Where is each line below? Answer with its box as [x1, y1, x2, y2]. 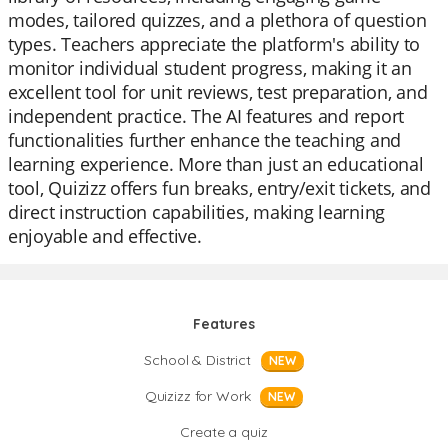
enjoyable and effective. [8, 224, 202, 248]
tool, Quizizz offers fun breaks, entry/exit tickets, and [8, 176, 431, 200]
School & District [144, 351, 251, 369]
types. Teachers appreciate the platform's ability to [8, 32, 420, 56]
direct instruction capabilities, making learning [8, 200, 386, 224]
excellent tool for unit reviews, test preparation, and [8, 80, 428, 104]
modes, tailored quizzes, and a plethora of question [8, 8, 427, 32]
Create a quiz [180, 423, 268, 441]
